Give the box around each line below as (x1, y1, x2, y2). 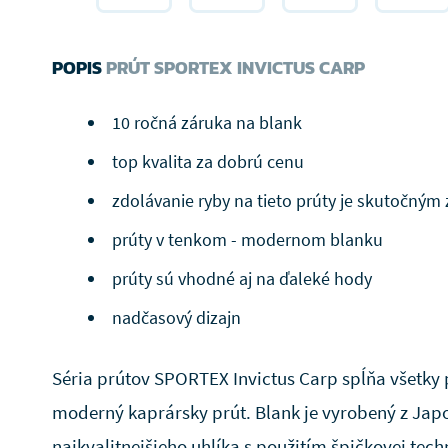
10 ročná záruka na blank (112, 111, 302, 134)
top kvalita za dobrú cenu (112, 150, 304, 173)
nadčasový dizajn (112, 306, 241, 329)
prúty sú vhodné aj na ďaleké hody (112, 267, 372, 290)
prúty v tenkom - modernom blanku (112, 228, 383, 251)
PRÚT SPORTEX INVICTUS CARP (102, 54, 365, 81)
